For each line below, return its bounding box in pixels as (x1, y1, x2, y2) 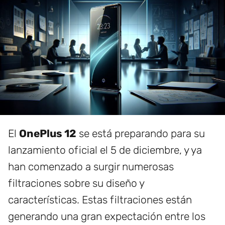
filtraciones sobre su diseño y (8, 177, 144, 190)
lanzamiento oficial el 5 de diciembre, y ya (8, 144, 202, 157)
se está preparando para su (76, 127, 205, 140)
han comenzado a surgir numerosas (8, 160, 174, 173)
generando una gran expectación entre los (8, 210, 205, 223)
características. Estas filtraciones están (8, 193, 192, 206)
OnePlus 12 (19, 127, 76, 140)
